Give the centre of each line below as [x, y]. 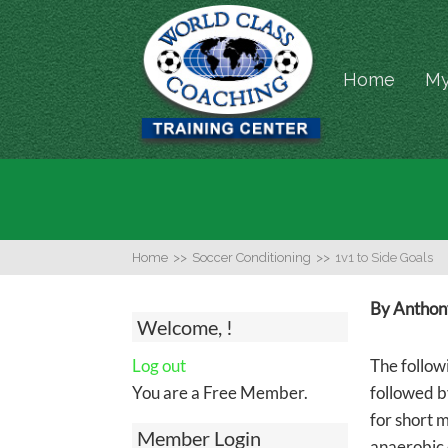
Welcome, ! [185, 327]
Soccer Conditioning [251, 257]
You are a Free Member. [220, 392]
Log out [159, 365]
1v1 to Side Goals [384, 257]
